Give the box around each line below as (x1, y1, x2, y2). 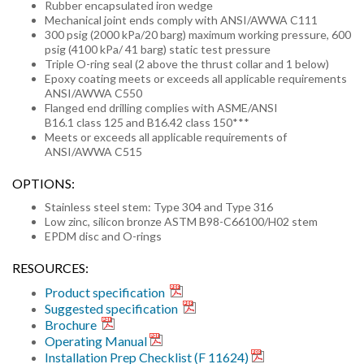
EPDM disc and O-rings (45, 229, 162, 243)
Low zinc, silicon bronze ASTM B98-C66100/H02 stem (45, 214, 318, 228)
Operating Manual (45, 333, 147, 349)
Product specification (45, 284, 167, 300)
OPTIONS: (12, 175, 75, 191)
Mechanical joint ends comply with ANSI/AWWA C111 (45, 13, 318, 27)
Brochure (45, 317, 99, 332)
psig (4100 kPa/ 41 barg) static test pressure (45, 42, 271, 56)
